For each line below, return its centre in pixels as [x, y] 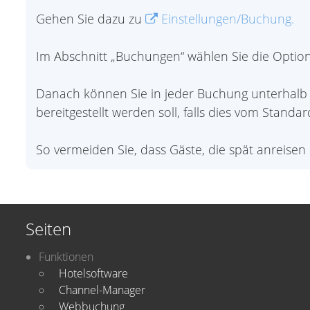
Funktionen [66, 257]
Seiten [48, 229]
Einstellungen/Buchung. [226, 19]
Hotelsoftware [93, 273]
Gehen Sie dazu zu [91, 19]
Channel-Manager [102, 290]
